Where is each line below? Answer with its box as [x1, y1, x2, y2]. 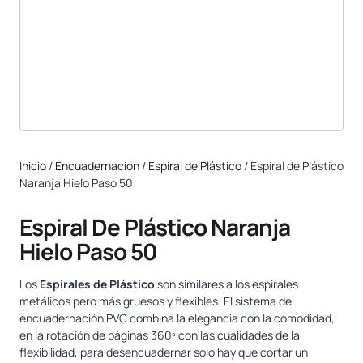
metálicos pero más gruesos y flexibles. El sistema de [19, 293, 292, 309]
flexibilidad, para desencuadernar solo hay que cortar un [19, 344, 308, 360]
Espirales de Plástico [40, 275, 155, 292]
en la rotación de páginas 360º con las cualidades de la [19, 327, 300, 343]
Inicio [19, 157, 46, 173]
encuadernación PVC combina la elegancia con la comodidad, [19, 310, 335, 326]
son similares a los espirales [155, 275, 298, 292]
